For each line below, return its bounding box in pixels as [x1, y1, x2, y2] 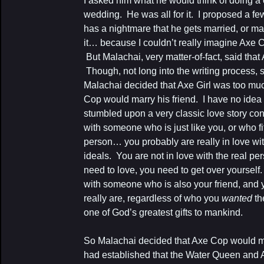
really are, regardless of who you [84, 193, 222, 203]
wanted [222, 193, 252, 203]
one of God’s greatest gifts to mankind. [84, 207, 243, 217]
